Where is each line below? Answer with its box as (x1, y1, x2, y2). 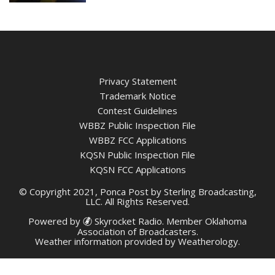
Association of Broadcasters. (77, 225, 198, 238)
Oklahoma (205, 215, 247, 228)
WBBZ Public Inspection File (79, 119, 196, 132)
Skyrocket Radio (92, 215, 162, 228)
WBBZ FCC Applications (88, 134, 187, 147)
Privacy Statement (98, 75, 177, 88)
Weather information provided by (35, 235, 178, 248)
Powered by (28, 215, 83, 228)
